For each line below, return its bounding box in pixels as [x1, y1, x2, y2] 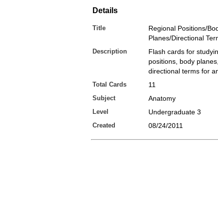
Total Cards [92, 81, 127, 88]
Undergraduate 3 [148, 108, 201, 116]
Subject [92, 94, 115, 102]
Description [92, 48, 127, 55]
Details [92, 6, 118, 15]
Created [92, 122, 115, 129]
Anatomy [148, 94, 176, 102]
